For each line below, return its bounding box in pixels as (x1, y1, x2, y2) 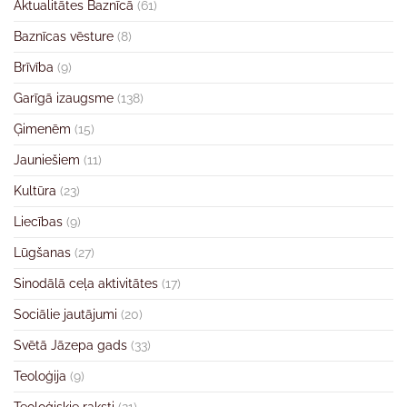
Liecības (14, 214, 63, 229)
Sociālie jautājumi (14, 307, 117, 322)
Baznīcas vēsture (14, 29, 114, 44)
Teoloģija (14, 369, 66, 383)
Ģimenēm (14, 122, 71, 136)
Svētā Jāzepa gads (14, 338, 127, 352)
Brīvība (14, 60, 54, 74)
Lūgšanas (14, 245, 71, 260)
